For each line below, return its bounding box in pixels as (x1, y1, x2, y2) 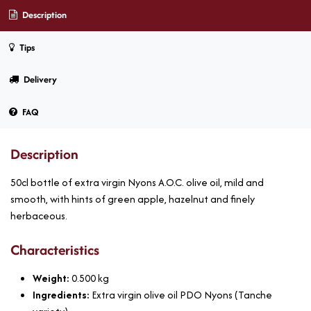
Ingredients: (33, 287, 92, 302)
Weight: (33, 270, 72, 285)
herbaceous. (10, 208, 67, 223)
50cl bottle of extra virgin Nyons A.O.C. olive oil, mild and (10, 174, 264, 190)
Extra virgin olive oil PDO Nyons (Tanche (92, 287, 272, 302)
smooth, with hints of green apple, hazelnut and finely (10, 191, 255, 206)
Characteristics (10, 239, 99, 260)
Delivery (21, 73, 57, 87)
